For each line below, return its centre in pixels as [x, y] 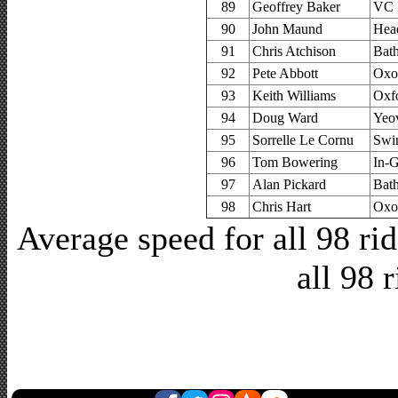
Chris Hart [282, 206]
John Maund [287, 28]
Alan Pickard [289, 184]
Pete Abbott [285, 73]
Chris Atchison [294, 51]
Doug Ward [285, 117]
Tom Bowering [295, 162]
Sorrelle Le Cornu [303, 139]
